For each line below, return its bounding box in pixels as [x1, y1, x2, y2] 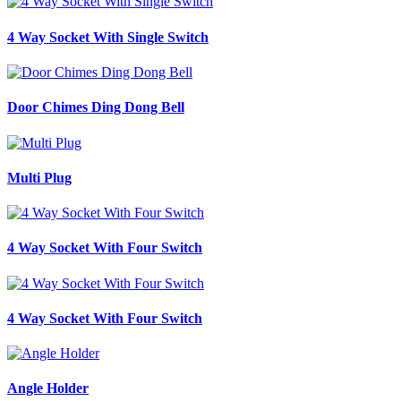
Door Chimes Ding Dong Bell [7, 99, 184, 115]
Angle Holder [7, 380, 89, 397]
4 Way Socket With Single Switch [7, 29, 209, 45]
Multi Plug [7, 169, 72, 185]
